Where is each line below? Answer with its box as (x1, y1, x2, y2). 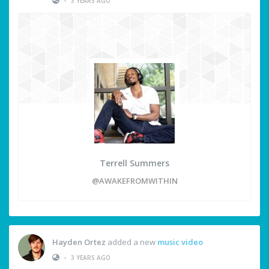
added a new (106, 236, 157, 247)
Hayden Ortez (52, 236, 106, 247)
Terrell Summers (100, 157, 169, 169)
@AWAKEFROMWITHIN (91, 175, 178, 187)
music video (157, 236, 203, 247)
